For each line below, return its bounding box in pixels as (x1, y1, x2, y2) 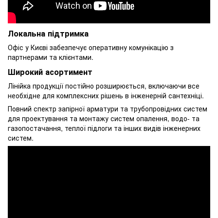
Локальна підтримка (8, 27, 89, 39)
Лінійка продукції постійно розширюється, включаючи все (8, 80, 200, 91)
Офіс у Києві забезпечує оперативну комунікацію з (8, 42, 174, 52)
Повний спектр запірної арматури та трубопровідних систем (8, 103, 207, 113)
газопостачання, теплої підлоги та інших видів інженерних (8, 123, 200, 133)
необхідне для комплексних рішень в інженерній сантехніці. (8, 90, 204, 100)
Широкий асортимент (8, 66, 92, 77)
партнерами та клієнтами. (8, 52, 93, 62)
